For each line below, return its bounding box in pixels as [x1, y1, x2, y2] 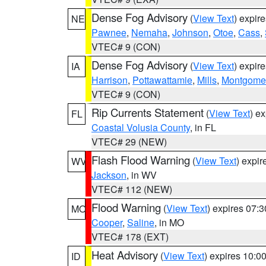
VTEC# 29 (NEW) [91, 135, 167, 148]
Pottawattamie [132, 73, 192, 87]
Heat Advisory [91, 247, 158, 262]
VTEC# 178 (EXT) [91, 230, 169, 243]
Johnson [172, 26, 208, 39]
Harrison [91, 73, 128, 87]
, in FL [190, 121, 216, 134]
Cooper [91, 216, 122, 229]
